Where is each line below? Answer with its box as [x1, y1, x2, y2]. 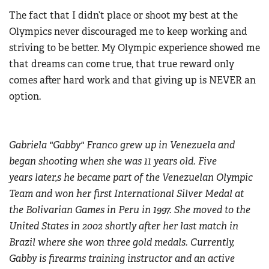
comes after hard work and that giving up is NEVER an [9, 74, 256, 87]
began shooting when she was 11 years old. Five [9, 155, 217, 168]
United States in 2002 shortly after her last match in [9, 220, 238, 233]
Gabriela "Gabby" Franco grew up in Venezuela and [9, 139, 235, 152]
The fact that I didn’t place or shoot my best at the [9, 9, 238, 22]
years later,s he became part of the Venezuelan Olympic [9, 171, 253, 184]
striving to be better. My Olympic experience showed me [9, 41, 260, 55]
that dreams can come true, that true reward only [9, 58, 234, 71]
